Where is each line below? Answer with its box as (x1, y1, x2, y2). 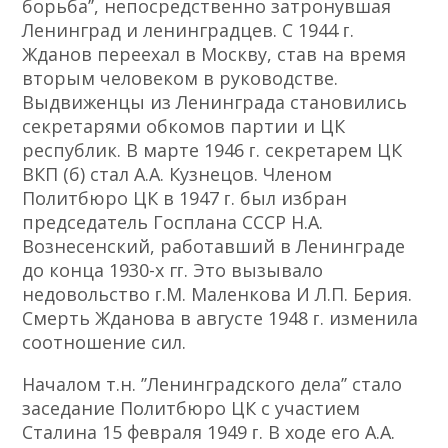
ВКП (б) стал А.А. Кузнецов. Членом (22, 162, 333, 187)
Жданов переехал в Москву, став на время (22, 42, 407, 67)
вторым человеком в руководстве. (22, 66, 339, 91)
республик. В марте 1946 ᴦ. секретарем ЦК (22, 138, 403, 163)
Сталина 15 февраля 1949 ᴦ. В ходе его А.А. (22, 420, 396, 445)
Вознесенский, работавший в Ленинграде (22, 234, 406, 259)
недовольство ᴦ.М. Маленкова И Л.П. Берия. (22, 282, 413, 307)
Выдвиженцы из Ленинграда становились (22, 90, 408, 115)
